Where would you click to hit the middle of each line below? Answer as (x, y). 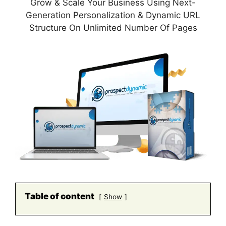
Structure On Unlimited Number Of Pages (113, 28)
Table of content (60, 196)
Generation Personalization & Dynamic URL (113, 15)
